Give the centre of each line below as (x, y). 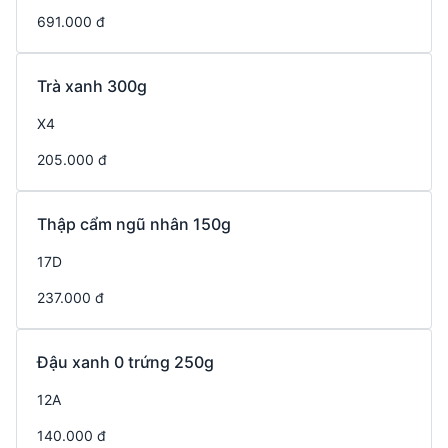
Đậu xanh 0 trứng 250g (125, 362)
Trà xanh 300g (92, 86)
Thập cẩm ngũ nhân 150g (134, 224)
